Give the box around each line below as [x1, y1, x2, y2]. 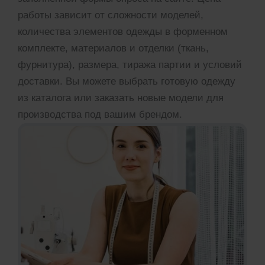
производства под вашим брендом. [18, 108, 182, 120]
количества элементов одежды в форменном [18, 25, 228, 37]
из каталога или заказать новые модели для [18, 92, 224, 104]
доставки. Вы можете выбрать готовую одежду [18, 75, 235, 87]
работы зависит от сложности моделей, [18, 9, 203, 21]
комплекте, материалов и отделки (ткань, [18, 42, 209, 54]
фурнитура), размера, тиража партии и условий [18, 59, 242, 70]
